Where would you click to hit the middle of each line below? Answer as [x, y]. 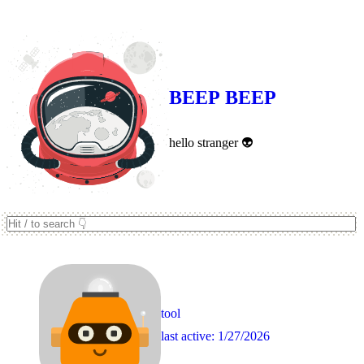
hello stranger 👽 [211, 142]
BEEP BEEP [223, 98]
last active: [189, 336]
